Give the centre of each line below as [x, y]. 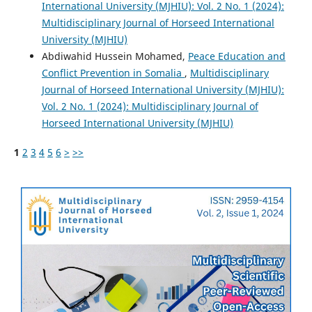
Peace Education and [236, 56]
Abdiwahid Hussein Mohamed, [115, 56]
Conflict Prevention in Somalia [113, 72]
